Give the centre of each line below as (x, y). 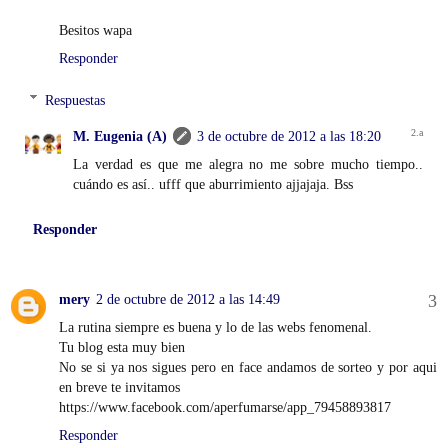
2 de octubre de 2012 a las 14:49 (188, 298)
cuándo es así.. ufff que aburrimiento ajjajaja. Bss (213, 183)
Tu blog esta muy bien (122, 346)
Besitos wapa (95, 30)
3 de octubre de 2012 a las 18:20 (289, 135)
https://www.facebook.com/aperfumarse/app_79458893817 (225, 406)
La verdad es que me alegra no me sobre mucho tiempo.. (248, 163)
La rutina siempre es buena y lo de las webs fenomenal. (215, 326)
